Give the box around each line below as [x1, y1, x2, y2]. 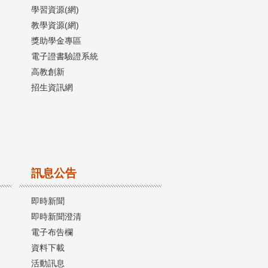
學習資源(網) [31, 4, 79, 14]
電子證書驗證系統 [31, 51, 98, 61]
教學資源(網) [31, 20, 79, 30]
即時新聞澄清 [31, 211, 81, 221]
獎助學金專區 [31, 35, 81, 45]
